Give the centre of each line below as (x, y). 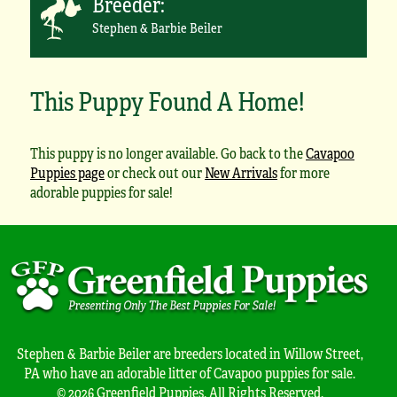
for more (304, 173)
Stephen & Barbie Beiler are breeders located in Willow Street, (190, 353)
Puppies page (67, 173)
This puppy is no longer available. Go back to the (168, 153)
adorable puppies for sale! (101, 192)
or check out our (155, 173)
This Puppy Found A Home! (167, 101)
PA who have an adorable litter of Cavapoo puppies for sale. (190, 372)
